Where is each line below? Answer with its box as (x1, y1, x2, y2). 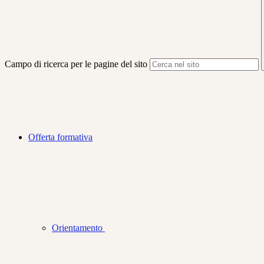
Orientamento (52, 223, 105, 233)
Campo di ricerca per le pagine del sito (5, 59, 147, 70)
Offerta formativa (28, 132, 93, 143)
